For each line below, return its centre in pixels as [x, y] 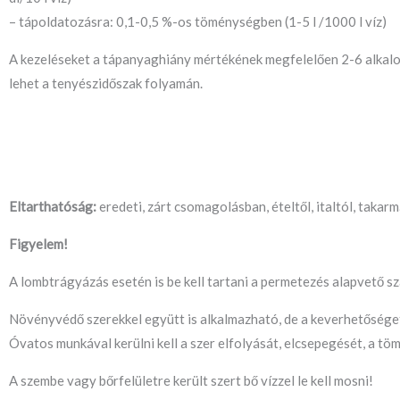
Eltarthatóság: [53, 206]
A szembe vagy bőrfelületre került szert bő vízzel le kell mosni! [191, 380]
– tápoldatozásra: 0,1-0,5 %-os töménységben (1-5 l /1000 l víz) [198, 22]
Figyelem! [38, 244]
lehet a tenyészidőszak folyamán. [106, 83]
